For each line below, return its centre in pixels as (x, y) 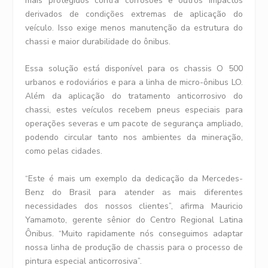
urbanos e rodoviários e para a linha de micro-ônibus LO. (134, 83)
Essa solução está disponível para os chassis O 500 (134, 69)
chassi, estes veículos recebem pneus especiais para (134, 110)
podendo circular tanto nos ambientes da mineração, (134, 138)
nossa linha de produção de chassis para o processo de (134, 247)
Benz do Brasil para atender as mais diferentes (134, 192)
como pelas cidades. (64, 151)
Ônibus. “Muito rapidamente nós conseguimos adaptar (134, 233)
